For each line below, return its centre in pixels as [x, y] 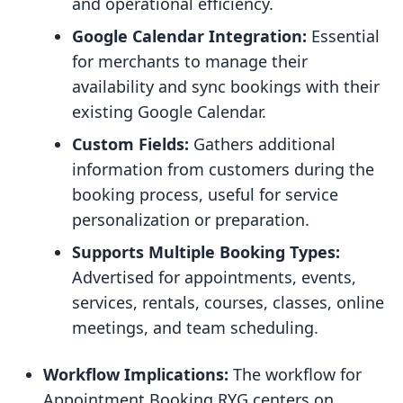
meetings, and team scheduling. [195, 328]
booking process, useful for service [205, 195]
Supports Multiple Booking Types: [206, 252]
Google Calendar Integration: [189, 36]
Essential [343, 36]
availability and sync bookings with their [226, 87]
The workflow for [295, 375]
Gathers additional [262, 144]
